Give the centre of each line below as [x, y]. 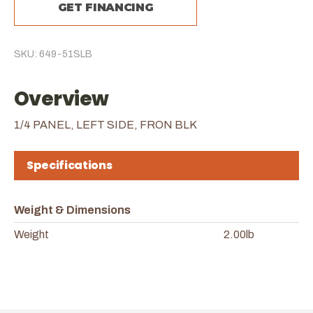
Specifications [70, 165]
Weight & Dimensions [72, 210]
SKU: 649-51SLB [53, 54]
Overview [61, 99]
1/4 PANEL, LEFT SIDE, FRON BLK [105, 124]
